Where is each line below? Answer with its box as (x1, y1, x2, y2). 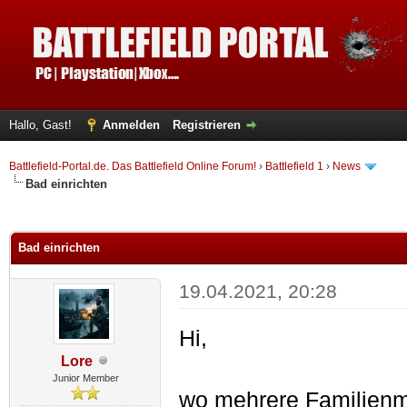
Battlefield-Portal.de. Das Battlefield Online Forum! (9, 160, 256, 173)
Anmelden (103, 118, 160, 132)
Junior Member (52, 372, 119, 383)
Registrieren (173, 118, 241, 132)
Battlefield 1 (265, 160, 323, 173)
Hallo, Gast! (9, 118, 75, 132)
